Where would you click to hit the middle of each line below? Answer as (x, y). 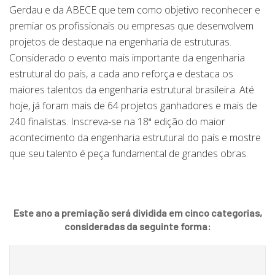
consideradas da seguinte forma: (137, 226)
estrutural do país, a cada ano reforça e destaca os (121, 73)
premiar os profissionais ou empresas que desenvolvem (131, 25)
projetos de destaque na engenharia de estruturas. (120, 41)
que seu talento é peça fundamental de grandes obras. (129, 153)
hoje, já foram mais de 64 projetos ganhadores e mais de (133, 105)
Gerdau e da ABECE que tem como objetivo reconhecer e (135, 10)
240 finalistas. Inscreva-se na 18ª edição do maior (117, 121)
